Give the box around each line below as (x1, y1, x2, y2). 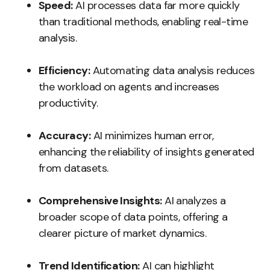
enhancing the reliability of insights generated (39, 145, 254, 159)
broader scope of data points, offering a (39, 210, 228, 224)
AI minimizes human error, (90, 128, 214, 143)
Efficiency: (39, 63, 90, 78)
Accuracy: (39, 128, 91, 143)
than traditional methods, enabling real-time (39, 14, 248, 29)
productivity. (39, 96, 98, 110)
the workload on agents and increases (39, 80, 219, 94)
